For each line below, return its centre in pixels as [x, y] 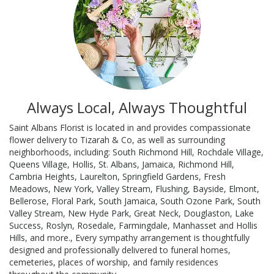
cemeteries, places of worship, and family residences [114, 262]
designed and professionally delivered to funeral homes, [120, 250]
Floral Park [72, 201]
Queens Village [38, 164]
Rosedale [95, 225]
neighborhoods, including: [61, 152]
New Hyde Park [98, 213]
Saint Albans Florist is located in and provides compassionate [130, 127]
